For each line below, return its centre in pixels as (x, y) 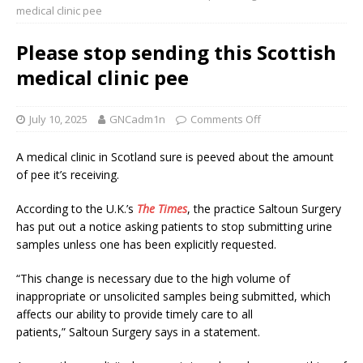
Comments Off (226, 120)
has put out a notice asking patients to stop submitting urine (174, 227)
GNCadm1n (137, 120)
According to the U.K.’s (77, 209)
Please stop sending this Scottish (176, 53)
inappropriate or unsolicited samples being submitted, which (173, 297)
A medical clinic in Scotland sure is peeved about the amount (175, 157)
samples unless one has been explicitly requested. (146, 245)
